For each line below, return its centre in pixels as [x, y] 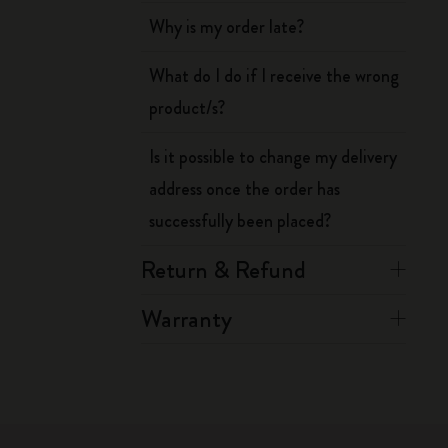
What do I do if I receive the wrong [274, 76]
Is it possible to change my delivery [273, 157]
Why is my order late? [227, 27]
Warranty [187, 319]
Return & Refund [224, 270]
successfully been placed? [240, 221]
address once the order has [245, 189]
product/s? [187, 108]
